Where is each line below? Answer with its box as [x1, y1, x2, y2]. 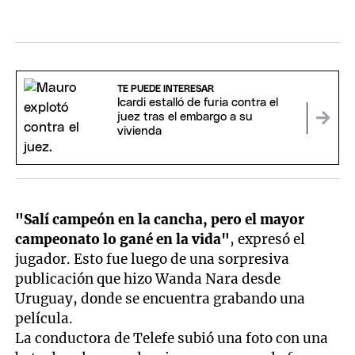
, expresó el [230, 231, 306, 249]
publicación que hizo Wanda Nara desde [15, 270, 281, 288]
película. [15, 310, 74, 328]
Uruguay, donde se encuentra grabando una [15, 290, 306, 308]
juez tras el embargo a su [116, 110, 253, 123]
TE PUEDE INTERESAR [116, 83, 214, 94]
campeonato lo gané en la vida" [15, 231, 231, 249]
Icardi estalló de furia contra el [116, 96, 278, 109]
